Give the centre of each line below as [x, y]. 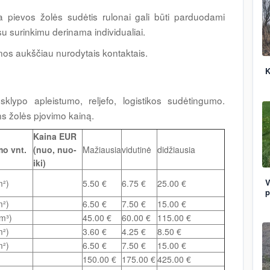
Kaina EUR [55, 137]
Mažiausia [102, 150]
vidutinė [137, 150]
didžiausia [176, 150]
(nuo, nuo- [55, 150]
